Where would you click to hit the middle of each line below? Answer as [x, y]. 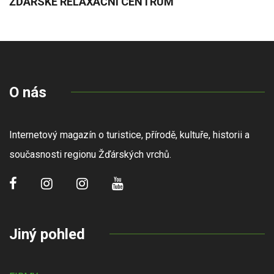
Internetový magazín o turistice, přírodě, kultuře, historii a [129, 135]
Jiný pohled [47, 234]
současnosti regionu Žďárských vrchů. [91, 154]
